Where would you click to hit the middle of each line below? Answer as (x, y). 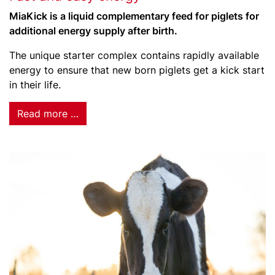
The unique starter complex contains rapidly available (134, 55)
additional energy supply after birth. (93, 31)
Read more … (48, 114)
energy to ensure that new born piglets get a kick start (137, 70)
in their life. (35, 85)
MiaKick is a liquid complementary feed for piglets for (134, 16)
